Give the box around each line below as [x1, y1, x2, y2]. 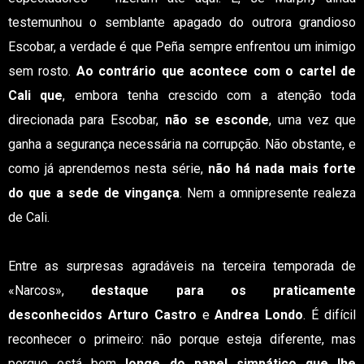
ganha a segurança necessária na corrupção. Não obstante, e [7, 136, 357, 152]
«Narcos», [7, 283, 92, 298]
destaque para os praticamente [91, 283, 357, 298]
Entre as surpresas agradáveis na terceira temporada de [7, 258, 357, 274]
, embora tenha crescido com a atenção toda [63, 88, 357, 103]
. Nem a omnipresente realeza [180, 185, 357, 201]
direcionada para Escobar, [7, 112, 165, 128]
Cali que [7, 88, 63, 103]
